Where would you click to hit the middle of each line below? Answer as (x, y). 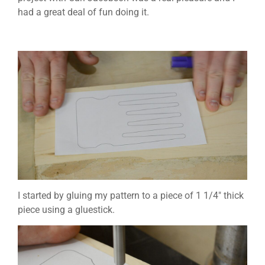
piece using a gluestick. (66, 209)
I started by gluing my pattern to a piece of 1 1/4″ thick (131, 195)
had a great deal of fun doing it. (83, 12)
